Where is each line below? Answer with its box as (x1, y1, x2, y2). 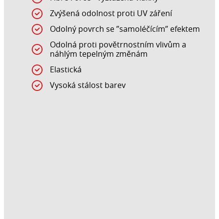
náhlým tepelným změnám (50, 48, 148, 60)
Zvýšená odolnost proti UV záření (50, 8, 172, 19)
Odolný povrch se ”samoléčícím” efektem (50, 23, 200, 35)
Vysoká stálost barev (50, 80, 126, 91)
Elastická (50, 64, 82, 75)
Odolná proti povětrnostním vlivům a (50, 39, 186, 50)
